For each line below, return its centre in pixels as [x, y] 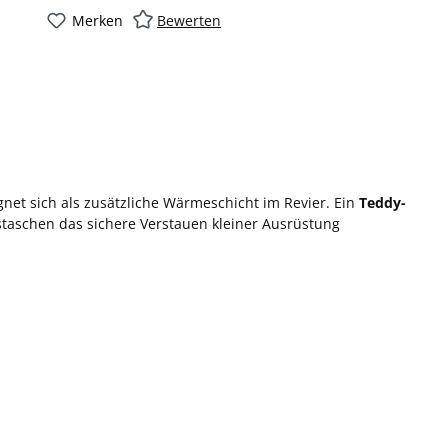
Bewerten [189, 20]
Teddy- [382, 202]
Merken [97, 20]
